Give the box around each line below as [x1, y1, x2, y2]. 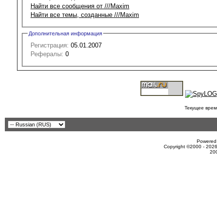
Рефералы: [31, 50, 63, 58]
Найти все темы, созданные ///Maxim [31, 11, 139, 18]
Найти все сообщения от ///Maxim [31, 2, 129, 10]
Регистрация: [31, 41, 69, 49]
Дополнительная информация [29, 30, 102, 36]
